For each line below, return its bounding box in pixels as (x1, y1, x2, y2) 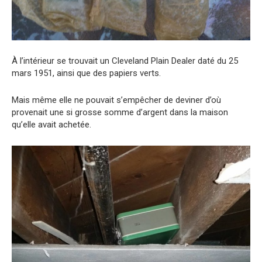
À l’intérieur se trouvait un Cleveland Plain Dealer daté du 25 (12, 56, 238, 67)
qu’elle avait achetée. (12, 119, 91, 130)
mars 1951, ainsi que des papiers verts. (12, 68, 161, 79)
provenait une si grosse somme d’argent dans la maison (12, 107, 228, 118)
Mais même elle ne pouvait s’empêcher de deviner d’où (12, 95, 221, 106)
